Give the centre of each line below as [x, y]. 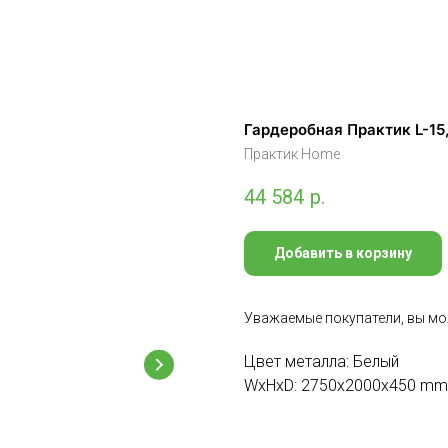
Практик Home [292, 154]
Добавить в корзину [343, 252]
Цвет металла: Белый [321, 361]
